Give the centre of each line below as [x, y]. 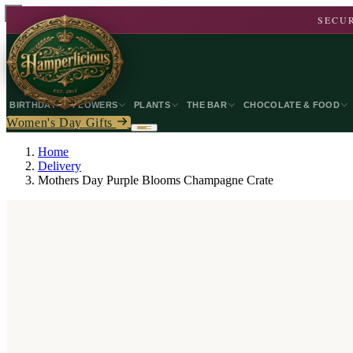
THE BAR [207, 105]
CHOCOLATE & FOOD [292, 105]
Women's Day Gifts [61, 123]
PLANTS [152, 105]
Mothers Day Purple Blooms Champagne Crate [156, 180]
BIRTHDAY [33, 105]
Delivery [59, 166]
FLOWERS [95, 105]
